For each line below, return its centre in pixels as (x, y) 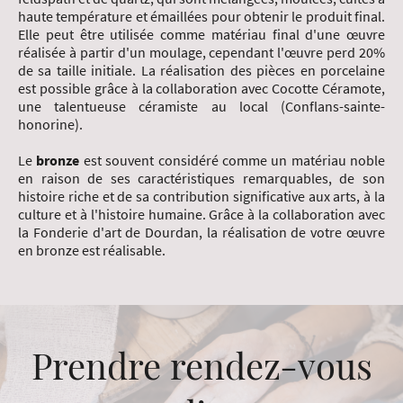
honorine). (50, 125)
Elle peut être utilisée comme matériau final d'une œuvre (201, 35)
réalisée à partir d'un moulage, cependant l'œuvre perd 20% (201, 53)
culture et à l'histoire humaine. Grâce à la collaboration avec (201, 215)
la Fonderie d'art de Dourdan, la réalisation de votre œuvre (201, 233)
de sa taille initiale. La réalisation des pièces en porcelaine (201, 71)
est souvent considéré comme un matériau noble (232, 161)
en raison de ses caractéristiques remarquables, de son (201, 179)
